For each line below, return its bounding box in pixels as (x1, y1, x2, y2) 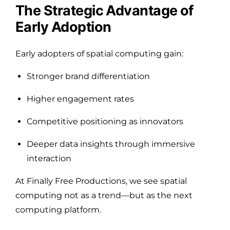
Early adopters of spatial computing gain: (15, 48, 183, 59)
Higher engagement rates (27, 93, 134, 104)
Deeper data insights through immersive (27, 139, 195, 149)
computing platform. (15, 204, 101, 215)
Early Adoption (15, 18, 111, 35)
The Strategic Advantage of (15, 2, 194, 19)
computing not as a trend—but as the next (15, 190, 193, 200)
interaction (27, 153, 71, 163)
